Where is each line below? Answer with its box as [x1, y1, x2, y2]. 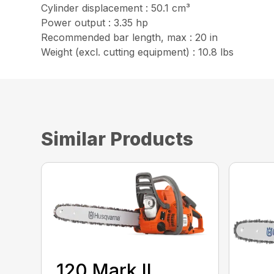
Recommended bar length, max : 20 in [41, 31, 218, 43]
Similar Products [41, 127, 194, 150]
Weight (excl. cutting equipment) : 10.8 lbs [41, 45, 234, 58]
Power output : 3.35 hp [41, 16, 149, 29]
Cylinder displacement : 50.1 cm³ [41, 1, 191, 14]
